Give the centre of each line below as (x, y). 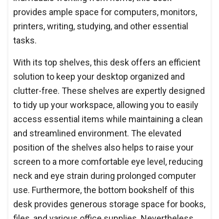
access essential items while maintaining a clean (108, 119)
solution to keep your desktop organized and (99, 76)
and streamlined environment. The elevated (97, 133)
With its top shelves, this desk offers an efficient (107, 62)
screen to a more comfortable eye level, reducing (108, 161)
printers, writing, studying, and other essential (101, 26)
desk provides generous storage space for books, (109, 204)
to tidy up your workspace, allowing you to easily (106, 105)
